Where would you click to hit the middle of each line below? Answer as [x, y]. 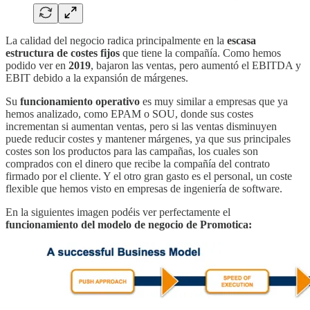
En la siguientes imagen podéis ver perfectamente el [118, 212]
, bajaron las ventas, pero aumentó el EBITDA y [196, 65]
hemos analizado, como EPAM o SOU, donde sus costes [129, 113]
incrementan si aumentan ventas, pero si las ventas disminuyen [141, 126]
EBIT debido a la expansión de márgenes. [97, 77]
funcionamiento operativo [80, 101]
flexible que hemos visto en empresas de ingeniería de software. [144, 188]
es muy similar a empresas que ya [214, 101]
